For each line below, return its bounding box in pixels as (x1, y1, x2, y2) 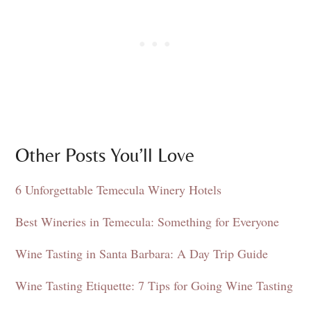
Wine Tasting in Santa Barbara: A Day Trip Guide (15, 244, 268, 262)
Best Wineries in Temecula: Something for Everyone (15, 212, 279, 230)
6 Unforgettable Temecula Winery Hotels (15, 180, 221, 198)
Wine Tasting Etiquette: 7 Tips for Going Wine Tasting (15, 276, 293, 294)
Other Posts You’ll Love (15, 143, 194, 166)
